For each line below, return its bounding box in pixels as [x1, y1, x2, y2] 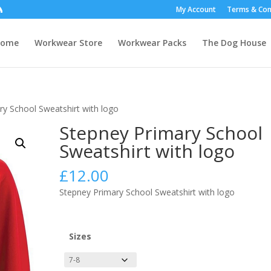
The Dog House [202, 37, 267, 48]
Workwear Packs [118, 37, 187, 48]
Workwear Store [34, 37, 103, 48]
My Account [175, 4, 216, 15]
